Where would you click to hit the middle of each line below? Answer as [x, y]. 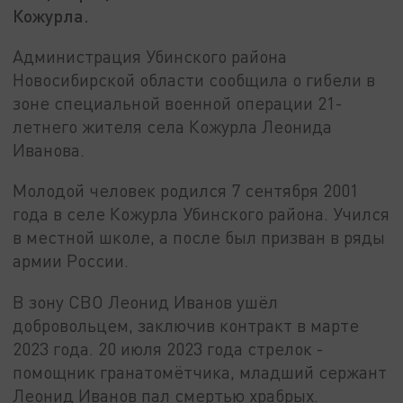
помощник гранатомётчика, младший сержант [200, 372]
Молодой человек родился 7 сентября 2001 [186, 191]
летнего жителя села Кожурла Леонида [173, 126]
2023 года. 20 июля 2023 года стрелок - [169, 349]
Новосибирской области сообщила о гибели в [194, 79]
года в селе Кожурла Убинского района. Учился [201, 214]
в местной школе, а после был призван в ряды [199, 237]
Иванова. [49, 149]
